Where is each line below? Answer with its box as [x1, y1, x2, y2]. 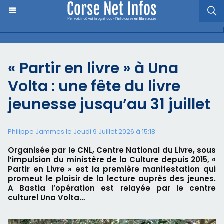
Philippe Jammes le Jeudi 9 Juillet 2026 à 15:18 [8, 127, 155, 136]
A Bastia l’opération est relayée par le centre [8, 183, 216, 193]
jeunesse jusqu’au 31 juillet [8, 94, 210, 115]
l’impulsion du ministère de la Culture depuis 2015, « [8, 154, 216, 165]
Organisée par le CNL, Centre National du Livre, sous [8, 145, 216, 155]
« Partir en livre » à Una [8, 58, 178, 79]
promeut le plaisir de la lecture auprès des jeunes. [8, 173, 216, 184]
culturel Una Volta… [8, 192, 85, 203]
